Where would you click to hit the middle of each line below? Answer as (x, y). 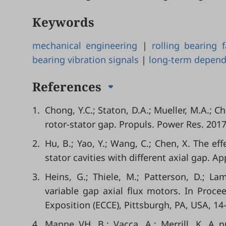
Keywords (63, 22)
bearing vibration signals (86, 60)
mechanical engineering (85, 45)
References (68, 87)
